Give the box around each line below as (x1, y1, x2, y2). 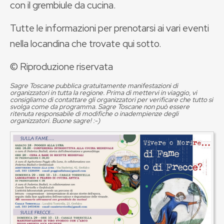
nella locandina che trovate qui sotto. (10, 37, 161, 50)
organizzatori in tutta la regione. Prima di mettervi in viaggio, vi (10, 88, 197, 97)
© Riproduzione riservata (10, 60, 113, 73)
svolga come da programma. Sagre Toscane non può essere (10, 102, 189, 111)
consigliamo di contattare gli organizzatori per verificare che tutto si (10, 95, 213, 104)
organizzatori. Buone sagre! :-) (10, 116, 100, 125)
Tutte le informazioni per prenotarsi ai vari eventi (10, 21, 209, 34)
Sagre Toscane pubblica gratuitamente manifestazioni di (10, 81, 178, 90)
